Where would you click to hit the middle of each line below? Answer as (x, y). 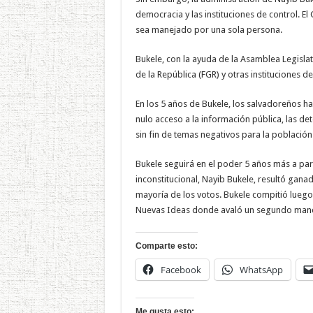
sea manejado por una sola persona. (209, 29)
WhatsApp (261, 269)
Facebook (181, 269)
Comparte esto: (166, 246)
